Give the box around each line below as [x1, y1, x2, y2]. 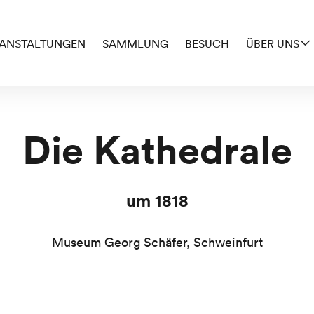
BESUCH [185, 36, 229, 50]
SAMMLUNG [102, 36, 168, 50]
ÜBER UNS [246, 36, 299, 50]
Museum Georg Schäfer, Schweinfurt [51, 234, 263, 250]
